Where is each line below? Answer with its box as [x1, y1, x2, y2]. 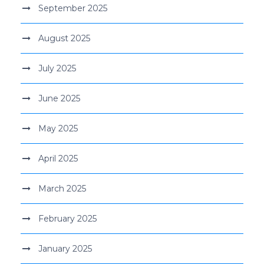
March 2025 [38, 183, 86, 194]
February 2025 [38, 213, 97, 224]
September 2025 [38, 2, 107, 14]
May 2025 [38, 123, 78, 134]
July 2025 [38, 62, 76, 74]
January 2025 [38, 243, 92, 254]
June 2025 [38, 93, 80, 104]
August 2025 [38, 32, 90, 44]
